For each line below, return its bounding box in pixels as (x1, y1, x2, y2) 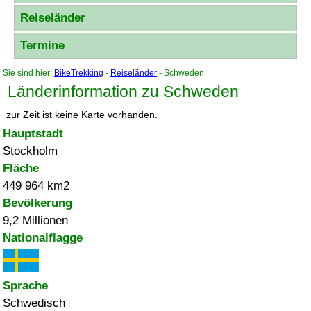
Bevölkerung (3, 196, 72, 210)
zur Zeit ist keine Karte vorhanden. (6, 110, 158, 121)
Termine (20, 39, 65, 53)
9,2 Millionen (3, 214, 68, 228)
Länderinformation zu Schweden (8, 83, 239, 101)
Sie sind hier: (3, 68, 54, 78)
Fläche (3, 162, 39, 176)
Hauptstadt (3, 127, 63, 141)
